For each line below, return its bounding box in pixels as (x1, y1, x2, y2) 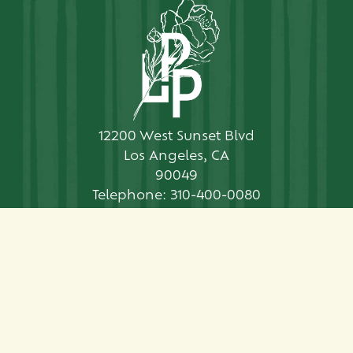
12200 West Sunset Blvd (98, 130, 255, 143)
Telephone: (92, 189, 166, 203)
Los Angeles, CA (124, 150, 229, 163)
